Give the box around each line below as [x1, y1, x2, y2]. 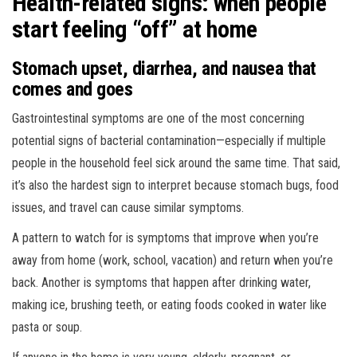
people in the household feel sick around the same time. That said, [12, 155, 340, 171]
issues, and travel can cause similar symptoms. [12, 199, 244, 215]
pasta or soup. [12, 319, 82, 335]
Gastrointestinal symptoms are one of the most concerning [12, 110, 304, 126]
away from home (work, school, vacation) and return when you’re [12, 252, 333, 268]
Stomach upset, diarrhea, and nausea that [12, 57, 316, 80]
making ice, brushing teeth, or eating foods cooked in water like [12, 296, 327, 312]
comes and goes [12, 77, 133, 100]
